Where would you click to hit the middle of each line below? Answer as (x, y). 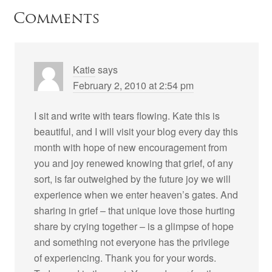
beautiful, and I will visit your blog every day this (136, 131)
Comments (57, 18)
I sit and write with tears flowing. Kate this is (127, 116)
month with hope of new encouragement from (131, 147)
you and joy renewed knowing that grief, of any (134, 163)
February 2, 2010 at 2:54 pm (134, 85)
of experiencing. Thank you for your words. (125, 258)
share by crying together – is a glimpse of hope (134, 226)
